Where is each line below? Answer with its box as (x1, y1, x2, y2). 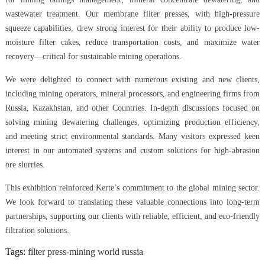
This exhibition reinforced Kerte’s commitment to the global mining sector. (5, 183, 260, 193)
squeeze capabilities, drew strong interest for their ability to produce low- (5, 24, 260, 33)
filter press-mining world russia (27, 247, 143, 257)
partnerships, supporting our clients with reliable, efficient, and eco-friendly (5, 212, 260, 221)
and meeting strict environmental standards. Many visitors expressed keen (5, 132, 260, 141)
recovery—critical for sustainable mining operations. (5, 52, 182, 62)
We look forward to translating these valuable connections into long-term (5, 198, 260, 207)
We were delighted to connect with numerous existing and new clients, (5, 75, 260, 85)
